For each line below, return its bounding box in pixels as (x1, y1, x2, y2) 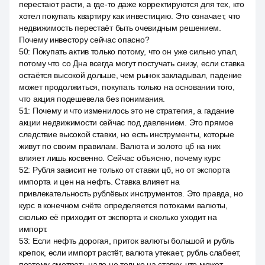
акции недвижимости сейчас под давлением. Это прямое (19, 118, 234, 127)
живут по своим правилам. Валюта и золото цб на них (19, 141, 221, 151)
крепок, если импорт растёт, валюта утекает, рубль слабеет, (19, 248, 241, 257)
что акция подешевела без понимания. (19, 94, 166, 104)
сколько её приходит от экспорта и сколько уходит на (19, 212, 217, 222)
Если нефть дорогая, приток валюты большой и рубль (32, 236, 235, 245)
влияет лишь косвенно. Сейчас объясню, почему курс (19, 153, 221, 163)
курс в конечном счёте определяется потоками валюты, (19, 201, 228, 210)
